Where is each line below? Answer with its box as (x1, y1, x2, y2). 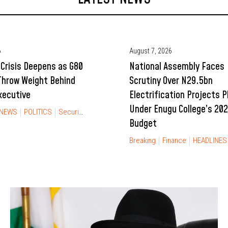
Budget (129, 116, 157, 131)
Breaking (129, 135, 156, 145)
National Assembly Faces (129, 59, 224, 74)
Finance (162, 135, 186, 145)
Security (59, 107, 79, 117)
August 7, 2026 (129, 46, 172, 55)
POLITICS (24, 107, 52, 117)
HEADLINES (193, 135, 227, 145)
